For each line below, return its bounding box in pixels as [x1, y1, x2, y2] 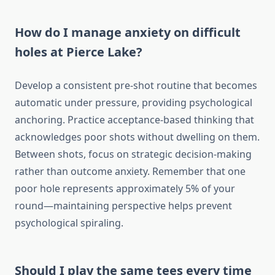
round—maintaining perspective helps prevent [15, 199, 232, 213]
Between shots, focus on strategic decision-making [15, 147, 252, 161]
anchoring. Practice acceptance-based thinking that [15, 113, 254, 127]
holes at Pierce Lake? [15, 44, 142, 61]
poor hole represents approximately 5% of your [15, 182, 235, 196]
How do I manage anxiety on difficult [15, 24, 241, 41]
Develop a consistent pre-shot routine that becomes [15, 79, 257, 93]
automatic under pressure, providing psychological [15, 96, 252, 110]
